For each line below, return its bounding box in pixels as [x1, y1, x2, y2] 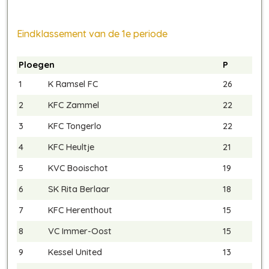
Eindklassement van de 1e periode [17, 28, 168, 40]
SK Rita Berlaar [48, 183, 110, 195]
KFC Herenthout [48, 204, 112, 216]
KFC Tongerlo [48, 120, 101, 132]
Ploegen [19, 59, 55, 71]
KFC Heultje [48, 141, 94, 153]
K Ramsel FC [48, 78, 98, 90]
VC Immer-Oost [48, 225, 112, 237]
